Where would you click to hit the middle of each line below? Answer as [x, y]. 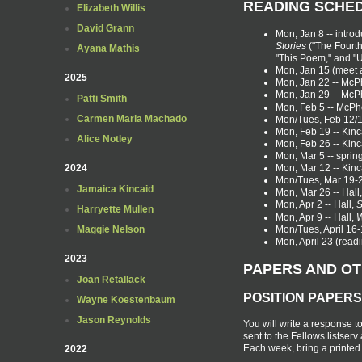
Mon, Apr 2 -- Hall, [316, 204]
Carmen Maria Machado [132, 119]
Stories [291, 46]
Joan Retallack [111, 280]
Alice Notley [105, 139]
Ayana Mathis [108, 48]
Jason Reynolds [114, 320]
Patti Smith [102, 99]
